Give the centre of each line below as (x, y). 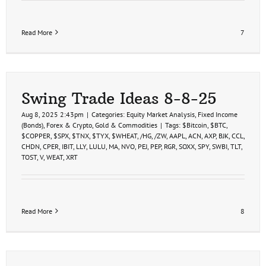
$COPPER (36, 135)
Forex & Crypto (69, 125)
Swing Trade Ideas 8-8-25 (119, 98)
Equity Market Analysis (161, 114)
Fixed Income (218, 114)
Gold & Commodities (126, 125)
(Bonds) (32, 125)
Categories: (109, 114)
